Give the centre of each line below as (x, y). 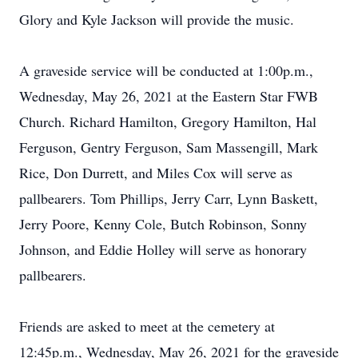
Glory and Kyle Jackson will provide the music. (157, 19)
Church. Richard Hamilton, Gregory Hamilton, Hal (168, 121)
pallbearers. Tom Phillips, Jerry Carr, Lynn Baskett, (169, 198)
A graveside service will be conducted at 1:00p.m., (166, 70)
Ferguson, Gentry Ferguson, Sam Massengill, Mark (169, 147)
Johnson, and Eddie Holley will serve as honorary (163, 249)
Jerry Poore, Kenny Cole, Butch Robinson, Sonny (163, 224)
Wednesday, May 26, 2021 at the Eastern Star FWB (169, 96)
